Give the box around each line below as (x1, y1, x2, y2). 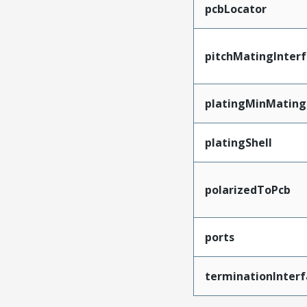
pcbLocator (204, 1, 267, 16)
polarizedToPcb (204, 182, 291, 197)
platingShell (204, 135, 272, 150)
